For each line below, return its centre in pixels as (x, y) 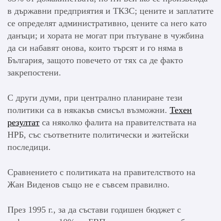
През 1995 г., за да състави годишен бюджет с (94, 210)
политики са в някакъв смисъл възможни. (89, 110)
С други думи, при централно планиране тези (95, 98)
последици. (29, 147)
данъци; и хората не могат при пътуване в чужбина (106, 36)
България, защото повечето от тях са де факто (95, 60)
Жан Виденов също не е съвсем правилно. (89, 185)
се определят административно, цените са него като (107, 23)
